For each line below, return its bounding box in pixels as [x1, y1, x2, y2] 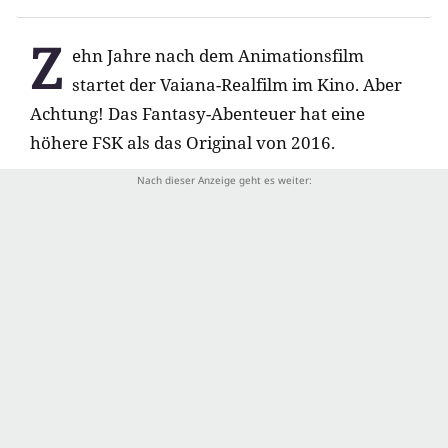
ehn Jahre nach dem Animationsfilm [72, 44, 364, 68]
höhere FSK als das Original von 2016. [30, 131, 335, 155]
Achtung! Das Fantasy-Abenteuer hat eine [30, 102, 365, 126]
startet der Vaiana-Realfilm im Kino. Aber [72, 73, 402, 97]
